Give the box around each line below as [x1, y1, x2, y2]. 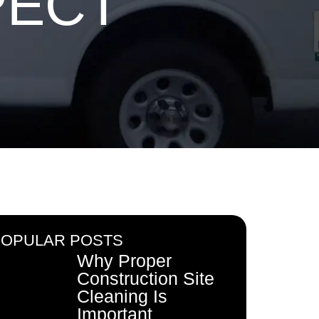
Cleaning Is [76, 286, 167, 306]
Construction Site [76, 268, 214, 288]
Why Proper [76, 251, 172, 271]
